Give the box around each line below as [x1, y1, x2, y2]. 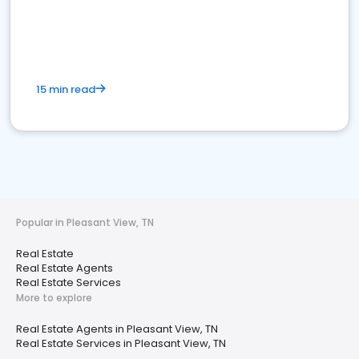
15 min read [36, 82, 95, 97]
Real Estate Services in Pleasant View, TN [16, 336, 226, 351]
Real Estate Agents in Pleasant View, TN [16, 321, 218, 337]
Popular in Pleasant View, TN [16, 216, 154, 229]
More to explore [16, 291, 92, 305]
